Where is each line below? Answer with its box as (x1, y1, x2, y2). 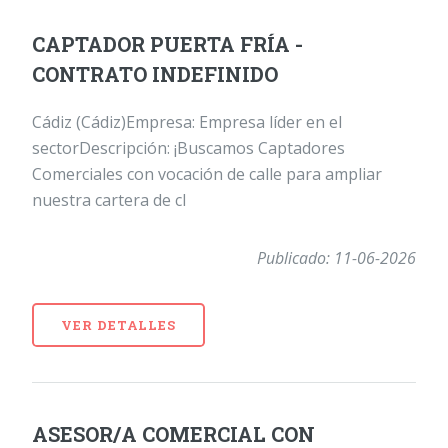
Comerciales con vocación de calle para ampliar (32, 162, 382, 185)
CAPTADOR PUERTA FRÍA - (32, 30, 303, 57)
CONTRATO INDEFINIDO (32, 60, 278, 87)
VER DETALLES (60, 316, 177, 333)
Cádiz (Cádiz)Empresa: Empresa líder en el (32, 110, 342, 133)
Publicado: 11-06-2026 (257, 246, 416, 269)
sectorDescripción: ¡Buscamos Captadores (32, 136, 345, 159)
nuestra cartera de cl (32, 188, 186, 211)
